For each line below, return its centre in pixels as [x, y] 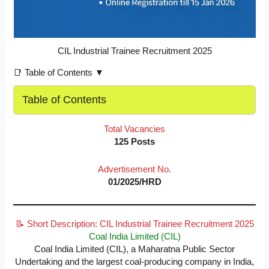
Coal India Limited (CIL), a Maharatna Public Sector [134, 249]
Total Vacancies [134, 129]
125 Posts [134, 141]
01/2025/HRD [134, 182]
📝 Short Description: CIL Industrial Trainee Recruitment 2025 [134, 224]
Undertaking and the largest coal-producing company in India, [134, 261]
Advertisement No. [134, 170]
